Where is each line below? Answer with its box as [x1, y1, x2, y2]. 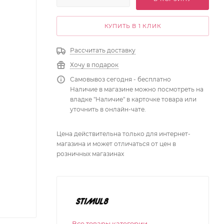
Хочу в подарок [70, 61, 118, 68]
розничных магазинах [56, 150, 124, 157]
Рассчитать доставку [70, 46, 135, 54]
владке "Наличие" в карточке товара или [70, 95, 196, 103]
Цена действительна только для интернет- [56, 130, 190, 137]
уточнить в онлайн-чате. [70, 105, 146, 113]
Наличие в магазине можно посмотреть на [70, 85, 203, 93]
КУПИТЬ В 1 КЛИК [104, 22, 161, 29]
